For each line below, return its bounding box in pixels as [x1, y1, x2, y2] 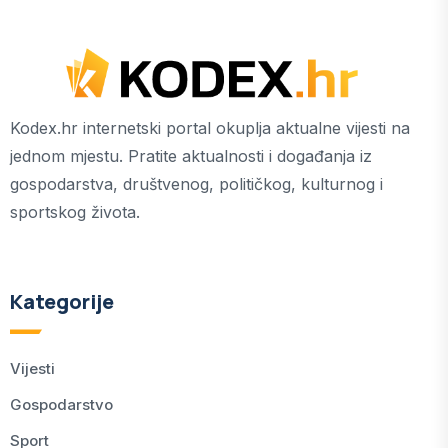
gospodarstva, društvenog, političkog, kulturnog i [10, 174, 383, 195]
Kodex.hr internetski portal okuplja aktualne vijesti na [10, 118, 410, 139]
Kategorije [10, 288, 114, 316]
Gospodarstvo [10, 395, 113, 415]
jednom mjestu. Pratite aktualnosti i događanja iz [10, 146, 372, 167]
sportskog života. [10, 202, 140, 223]
